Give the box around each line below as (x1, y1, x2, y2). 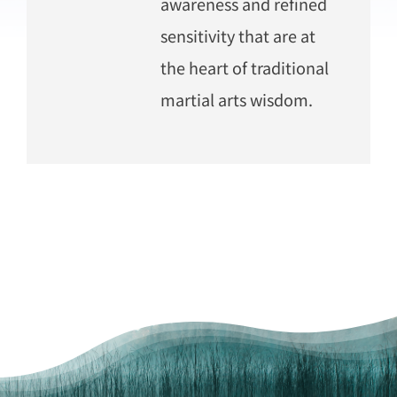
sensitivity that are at (160, 23, 315, 47)
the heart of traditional (160, 55, 329, 79)
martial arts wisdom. (160, 87, 313, 111)
